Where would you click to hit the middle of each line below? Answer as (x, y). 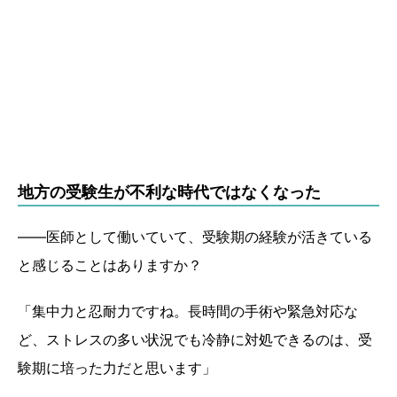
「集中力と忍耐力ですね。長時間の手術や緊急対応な (188, 311)
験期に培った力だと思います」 (119, 368)
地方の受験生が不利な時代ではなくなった (169, 192)
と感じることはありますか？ (112, 265)
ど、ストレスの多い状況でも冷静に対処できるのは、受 (195, 340)
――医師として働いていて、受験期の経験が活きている (195, 237)
